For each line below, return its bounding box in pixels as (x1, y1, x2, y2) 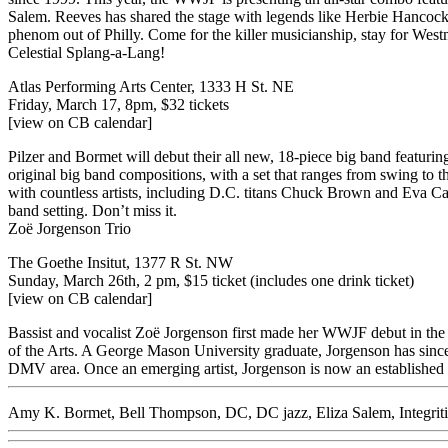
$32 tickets (161, 95, 229, 113)
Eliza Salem (316, 403, 391, 421)
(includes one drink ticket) (246, 271, 414, 289)
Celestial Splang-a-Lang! (8, 43, 165, 61)
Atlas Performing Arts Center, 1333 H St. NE (8, 77, 294, 95)
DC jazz (256, 403, 308, 421)
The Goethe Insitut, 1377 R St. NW (8, 253, 233, 271)
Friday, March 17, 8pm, (8, 95, 161, 113)
